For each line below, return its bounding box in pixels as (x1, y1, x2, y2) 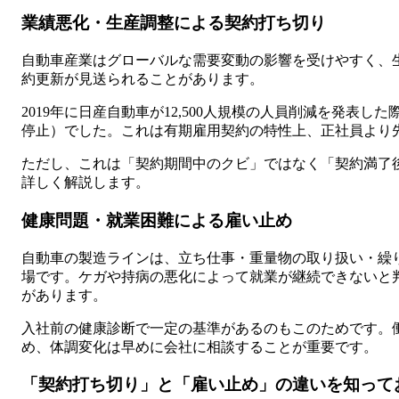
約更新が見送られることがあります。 (21, 71, 264, 87)
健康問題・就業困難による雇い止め (21, 210, 292, 230)
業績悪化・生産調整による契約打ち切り (21, 13, 326, 33)
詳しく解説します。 (21, 175, 150, 191)
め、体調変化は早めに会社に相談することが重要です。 (21, 338, 378, 354)
